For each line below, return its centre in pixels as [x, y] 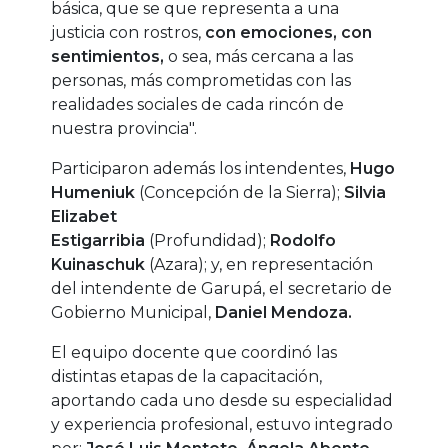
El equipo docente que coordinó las [194, 353]
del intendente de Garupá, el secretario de [222, 289]
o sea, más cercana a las [259, 57]
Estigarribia [98, 241]
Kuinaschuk [98, 265]
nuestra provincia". [126, 129]
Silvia [365, 193]
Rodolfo [303, 241]
